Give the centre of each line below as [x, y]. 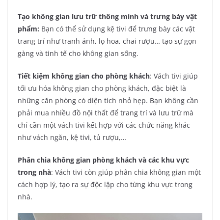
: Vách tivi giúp [174, 76]
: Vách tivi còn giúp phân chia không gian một [126, 172]
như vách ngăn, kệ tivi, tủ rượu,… [72, 137]
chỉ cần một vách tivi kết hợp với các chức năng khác [104, 125]
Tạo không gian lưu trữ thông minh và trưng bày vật [107, 17]
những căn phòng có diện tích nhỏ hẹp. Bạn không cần [108, 101]
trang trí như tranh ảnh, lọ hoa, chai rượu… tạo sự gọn [107, 41]
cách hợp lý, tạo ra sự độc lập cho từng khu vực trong [105, 185]
